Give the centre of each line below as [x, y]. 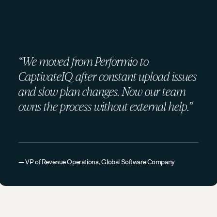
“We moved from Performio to [84, 61]
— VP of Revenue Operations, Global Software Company [97, 162]
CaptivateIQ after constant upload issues [108, 76]
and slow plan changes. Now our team [102, 91]
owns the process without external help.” [106, 106]
